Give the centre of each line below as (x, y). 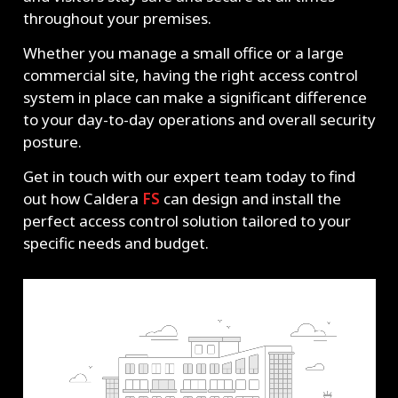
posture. (52, 142)
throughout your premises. (117, 19)
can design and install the (250, 198)
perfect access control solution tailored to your (187, 220)
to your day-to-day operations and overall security (199, 119)
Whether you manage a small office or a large (183, 53)
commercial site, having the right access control (190, 75)
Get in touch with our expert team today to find (189, 176)
